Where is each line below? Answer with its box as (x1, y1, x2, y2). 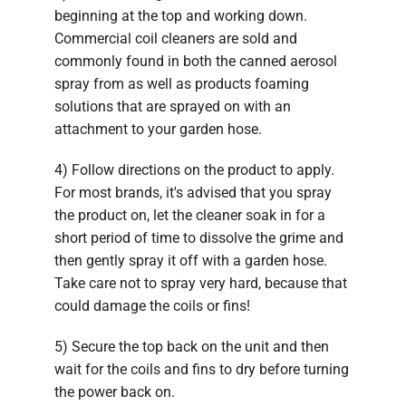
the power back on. (54, 382, 175, 401)
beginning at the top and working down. (54, 6, 307, 24)
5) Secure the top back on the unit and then (54, 337, 329, 355)
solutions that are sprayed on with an (54, 97, 291, 115)
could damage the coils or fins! (54, 296, 250, 314)
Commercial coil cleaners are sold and (54, 29, 297, 47)
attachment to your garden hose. (54, 120, 262, 138)
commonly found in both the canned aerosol (54, 52, 337, 70)
